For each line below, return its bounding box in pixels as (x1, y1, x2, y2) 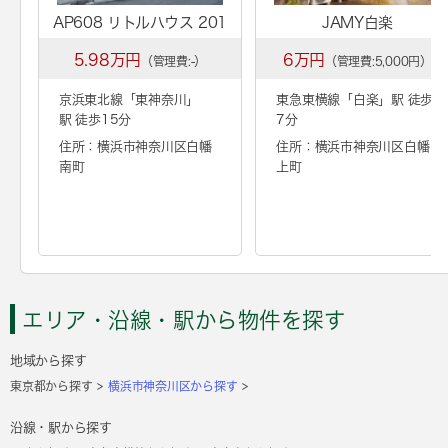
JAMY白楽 (321, 14, 394, 30)
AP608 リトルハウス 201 (52, 14, 228, 30)
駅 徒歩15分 (59, 112, 132, 126)
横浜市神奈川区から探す (108, 379, 238, 392)
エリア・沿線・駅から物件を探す (22, 308, 346, 331)
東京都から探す (10, 379, 93, 392)
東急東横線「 (276, 92, 353, 106)
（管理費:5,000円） (324, 54, 433, 67)
